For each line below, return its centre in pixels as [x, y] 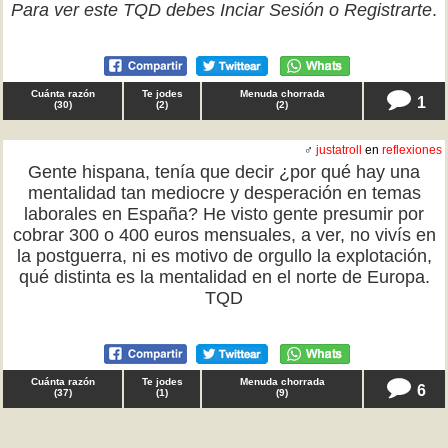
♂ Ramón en [346, 438]
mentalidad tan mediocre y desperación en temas [224, 193]
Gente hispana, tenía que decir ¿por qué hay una [224, 172]
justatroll [339, 150]
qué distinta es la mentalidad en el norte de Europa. [224, 277]
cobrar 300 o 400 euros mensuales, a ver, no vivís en [224, 235]
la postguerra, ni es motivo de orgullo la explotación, [224, 256]
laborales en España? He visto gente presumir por [224, 214]
